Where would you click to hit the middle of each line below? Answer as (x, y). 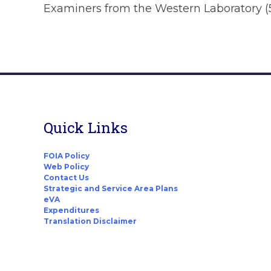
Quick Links (86, 127)
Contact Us (66, 177)
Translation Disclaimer (90, 221)
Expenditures (71, 210)
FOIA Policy (67, 155)
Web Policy (66, 166)
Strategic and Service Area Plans (111, 188)
